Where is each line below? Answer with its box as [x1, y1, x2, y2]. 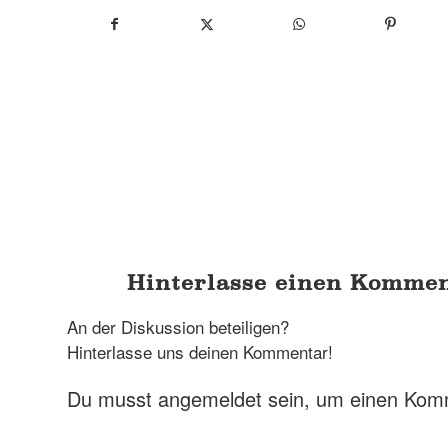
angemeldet [158, 384, 262, 413]
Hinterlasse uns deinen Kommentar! [67, 339, 333, 364]
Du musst [67, 384, 158, 413]
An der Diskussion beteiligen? [67, 314, 289, 339]
